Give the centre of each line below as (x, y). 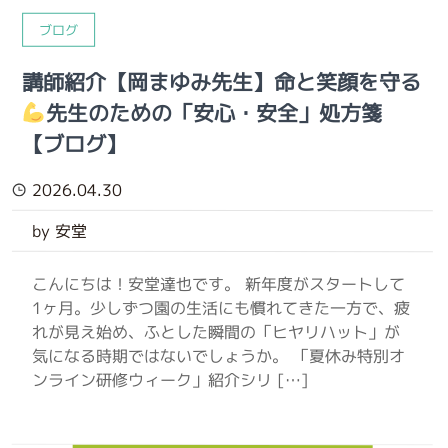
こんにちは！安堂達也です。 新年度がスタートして (219, 284)
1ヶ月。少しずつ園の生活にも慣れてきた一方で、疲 (221, 308)
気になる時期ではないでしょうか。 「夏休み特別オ (219, 356)
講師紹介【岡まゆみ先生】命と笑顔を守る (222, 82)
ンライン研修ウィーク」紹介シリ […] (171, 380)
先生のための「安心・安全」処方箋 (214, 113)
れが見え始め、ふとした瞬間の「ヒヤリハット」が (216, 332)
